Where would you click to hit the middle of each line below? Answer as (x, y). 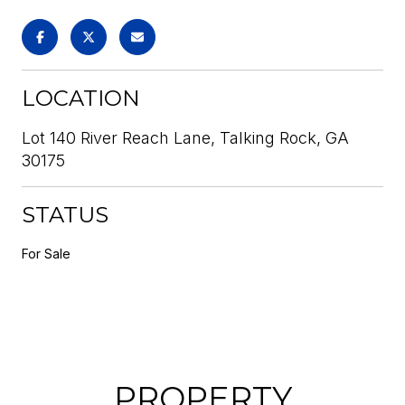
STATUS (65, 214)
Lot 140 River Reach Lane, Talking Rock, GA (185, 137)
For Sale (46, 253)
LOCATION (81, 98)
